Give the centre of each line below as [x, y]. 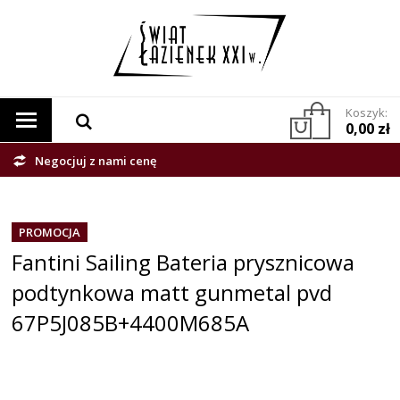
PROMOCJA [50, 233]
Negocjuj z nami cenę [96, 161]
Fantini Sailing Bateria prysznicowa [183, 262]
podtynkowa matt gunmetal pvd [172, 293]
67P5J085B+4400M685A [131, 323]
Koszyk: [367, 113]
